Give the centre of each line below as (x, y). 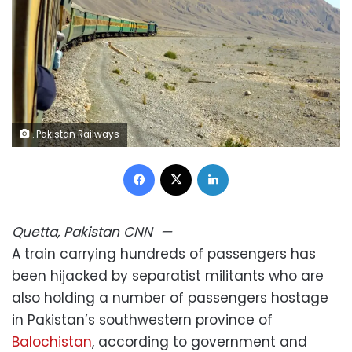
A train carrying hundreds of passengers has (164, 253)
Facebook (180, 163)
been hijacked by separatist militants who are (168, 275)
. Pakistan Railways (75, 134)
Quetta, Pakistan (66, 231)
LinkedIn (248, 163)
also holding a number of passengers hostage (170, 297)
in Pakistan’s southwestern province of (142, 319)
